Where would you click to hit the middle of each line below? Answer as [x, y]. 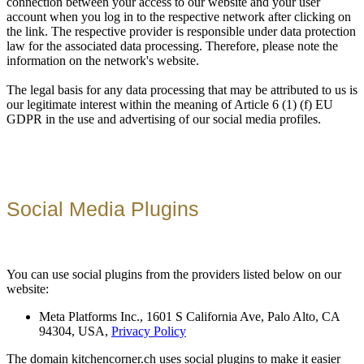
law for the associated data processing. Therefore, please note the [172, 46]
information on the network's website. [103, 61]
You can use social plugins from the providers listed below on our [174, 274]
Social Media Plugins [103, 208]
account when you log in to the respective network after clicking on [179, 17]
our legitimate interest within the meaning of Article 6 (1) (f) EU [170, 105]
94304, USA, [75, 331]
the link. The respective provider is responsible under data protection [181, 32]
